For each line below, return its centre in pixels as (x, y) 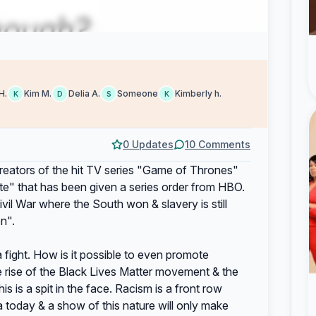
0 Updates (148, 144)
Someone (138, 93)
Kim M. (38, 93)
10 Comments (218, 144)
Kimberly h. (198, 93)
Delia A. (84, 93)
